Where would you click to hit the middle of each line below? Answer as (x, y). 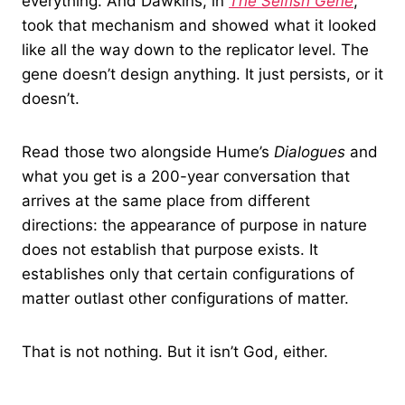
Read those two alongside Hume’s (148, 152)
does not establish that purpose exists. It (170, 250)
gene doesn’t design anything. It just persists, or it (202, 75)
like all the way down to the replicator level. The (195, 50)
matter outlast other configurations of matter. (185, 299)
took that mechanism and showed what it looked (199, 26)
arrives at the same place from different (166, 201)
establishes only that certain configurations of (188, 274)
